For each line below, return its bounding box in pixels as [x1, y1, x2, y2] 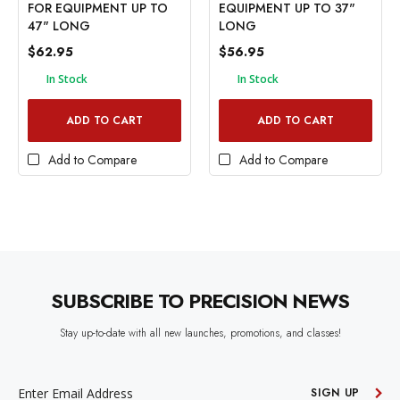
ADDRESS [18, 375, 68, 392]
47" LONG [28, 17, 90, 36]
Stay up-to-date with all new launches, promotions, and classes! [59, 325, 341, 342]
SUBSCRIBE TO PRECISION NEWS [51, 287, 349, 316]
